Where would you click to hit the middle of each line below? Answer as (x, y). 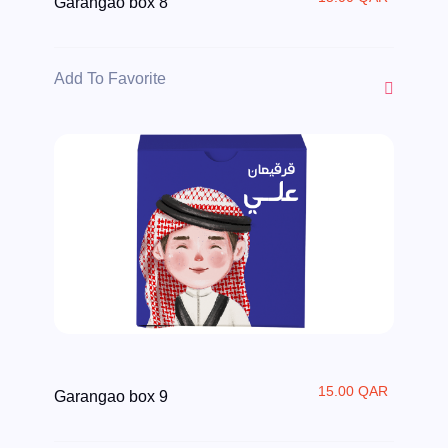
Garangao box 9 (111, 397)
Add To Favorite (110, 79)
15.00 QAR (352, 391)
